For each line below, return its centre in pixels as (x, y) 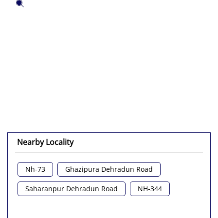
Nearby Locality (45, 142)
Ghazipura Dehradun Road (109, 169)
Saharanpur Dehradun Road (72, 189)
